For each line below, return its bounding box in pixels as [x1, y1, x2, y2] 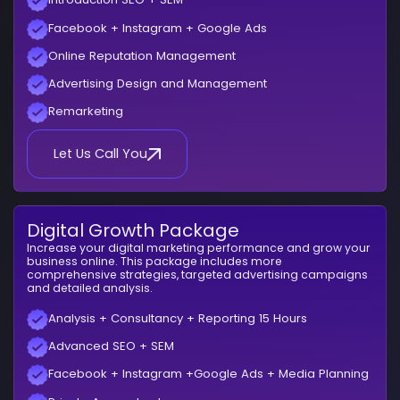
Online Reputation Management [48, 46, 237, 64]
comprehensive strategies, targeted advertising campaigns [27, 266, 369, 282]
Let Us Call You [54, 145, 148, 163]
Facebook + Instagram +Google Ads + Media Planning [48, 365, 370, 383]
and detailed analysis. [27, 279, 154, 296]
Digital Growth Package [27, 217, 240, 243]
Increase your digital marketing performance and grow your [27, 239, 371, 255]
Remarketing [48, 103, 124, 121]
